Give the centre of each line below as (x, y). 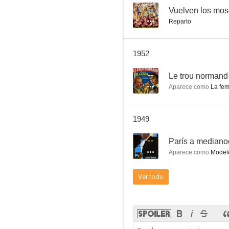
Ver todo (151, 177)
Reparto (180, 21)
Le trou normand (198, 76)
